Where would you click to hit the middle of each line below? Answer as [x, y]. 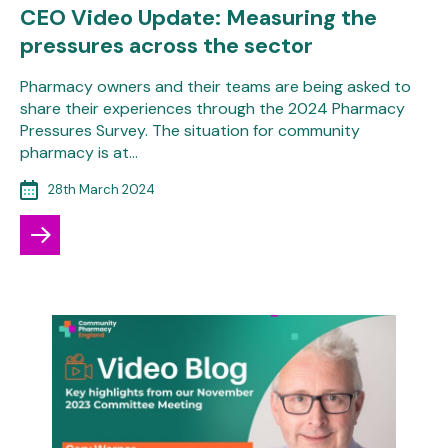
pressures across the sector [166, 45]
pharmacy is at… [79, 152]
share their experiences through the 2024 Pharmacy [212, 108]
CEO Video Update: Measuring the [198, 17]
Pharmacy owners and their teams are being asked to [215, 86]
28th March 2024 [101, 189]
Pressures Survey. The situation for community [190, 130]
